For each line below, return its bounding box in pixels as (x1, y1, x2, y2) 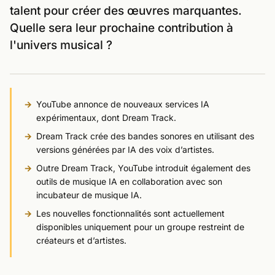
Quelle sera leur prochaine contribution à (10, 20, 233, 35)
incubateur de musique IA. (36, 190, 142, 201)
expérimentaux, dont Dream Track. (36, 112, 176, 123)
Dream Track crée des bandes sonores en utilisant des (36, 131, 254, 142)
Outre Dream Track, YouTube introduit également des (36, 163, 250, 174)
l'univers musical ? (10, 37, 112, 52)
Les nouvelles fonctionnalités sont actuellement (36, 208, 225, 219)
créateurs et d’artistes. (36, 235, 126, 246)
